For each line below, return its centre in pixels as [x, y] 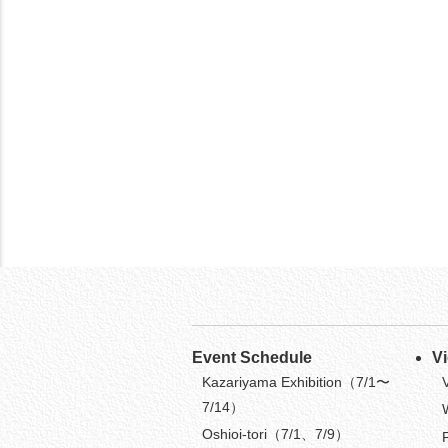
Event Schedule [252, 358]
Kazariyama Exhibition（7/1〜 [296, 382]
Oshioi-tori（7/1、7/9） [275, 434]
